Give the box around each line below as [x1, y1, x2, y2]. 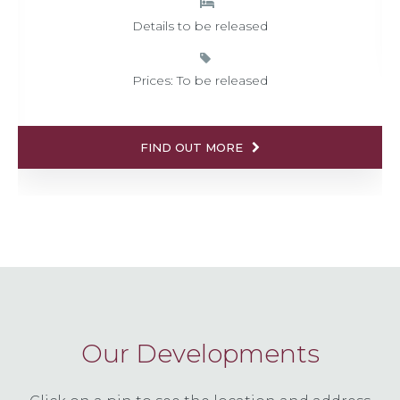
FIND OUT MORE [139, 140, 243, 155]
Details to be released [132, 18, 268, 35]
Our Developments [80, 338, 320, 370]
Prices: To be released [132, 72, 268, 89]
